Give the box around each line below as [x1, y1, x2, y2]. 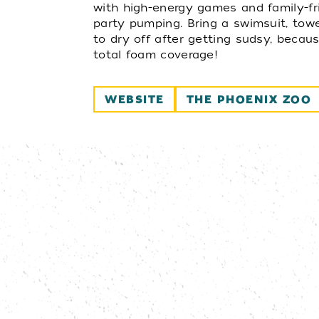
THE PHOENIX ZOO [186, 93, 312, 106]
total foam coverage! [93, 48, 219, 61]
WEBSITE [105, 93, 164, 106]
